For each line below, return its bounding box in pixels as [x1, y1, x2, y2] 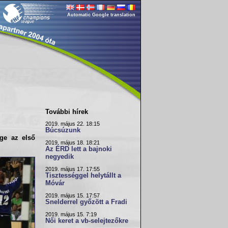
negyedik [45, 153, 74, 160]
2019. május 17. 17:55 [45, 166, 100, 172]
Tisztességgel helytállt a [45, 172, 121, 179]
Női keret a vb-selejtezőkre [45, 217, 128, 224]
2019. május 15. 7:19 [45, 211, 97, 217]
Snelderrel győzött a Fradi [45, 198, 127, 206]
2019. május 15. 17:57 [45, 192, 100, 198]
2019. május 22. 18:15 [45, 121, 100, 127]
